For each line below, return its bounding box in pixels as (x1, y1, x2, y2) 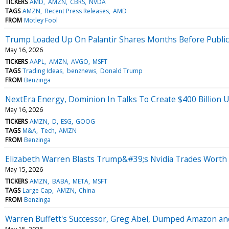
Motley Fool (24, 15, 58, 25)
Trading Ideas (22, 66, 63, 75)
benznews (66, 66, 96, 75)
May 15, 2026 (5, 165, 43, 174)
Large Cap (22, 186, 53, 195)
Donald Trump (100, 66, 143, 75)
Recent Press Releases (44, 6, 109, 15)
